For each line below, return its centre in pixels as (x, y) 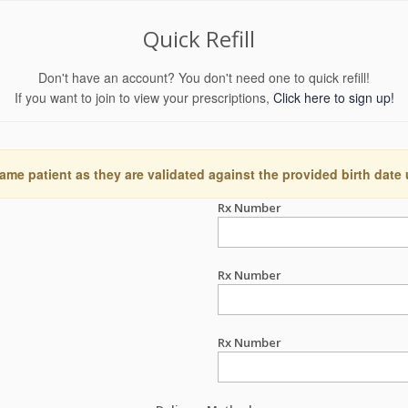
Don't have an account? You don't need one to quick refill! (204, 77)
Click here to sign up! (333, 97)
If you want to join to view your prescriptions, (143, 97)
